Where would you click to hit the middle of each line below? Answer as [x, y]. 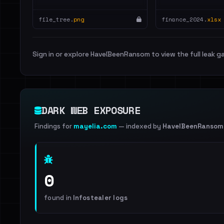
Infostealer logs [100, 198]
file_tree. [56, 19]
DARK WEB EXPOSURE [91, 110]
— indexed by [140, 126]
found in [59, 198]
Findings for [54, 126]
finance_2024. [184, 19]
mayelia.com [95, 126]
